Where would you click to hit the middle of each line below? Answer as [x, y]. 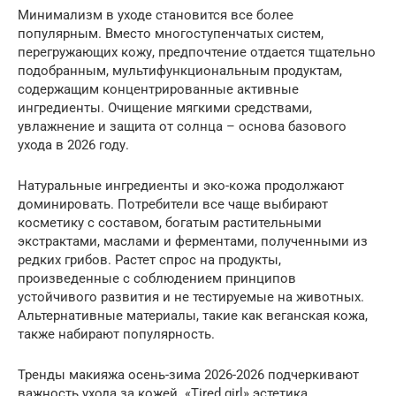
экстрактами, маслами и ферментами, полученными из [193, 241]
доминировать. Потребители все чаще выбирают [173, 204]
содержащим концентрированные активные [158, 89]
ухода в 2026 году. [73, 145]
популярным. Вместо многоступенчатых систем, [171, 33]
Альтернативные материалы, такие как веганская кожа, [193, 315]
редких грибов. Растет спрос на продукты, [149, 259]
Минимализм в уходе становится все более [156, 15]
